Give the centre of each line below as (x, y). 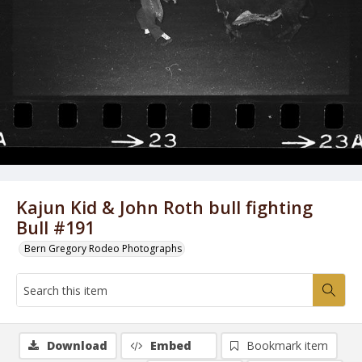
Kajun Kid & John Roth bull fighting (164, 207)
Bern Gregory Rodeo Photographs (103, 248)
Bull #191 (55, 227)
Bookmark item (287, 345)
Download (77, 345)
